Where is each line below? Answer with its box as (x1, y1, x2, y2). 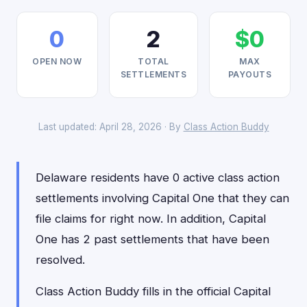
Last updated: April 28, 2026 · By (38, 121, 184, 132)
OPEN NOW (32, 56, 82, 66)
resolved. (36, 253, 85, 267)
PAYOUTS (228, 69, 272, 79)
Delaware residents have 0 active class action (36, 171, 280, 184)
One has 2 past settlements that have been (36, 232, 269, 246)
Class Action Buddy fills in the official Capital (36, 284, 271, 298)
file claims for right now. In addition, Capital (36, 212, 266, 225)
